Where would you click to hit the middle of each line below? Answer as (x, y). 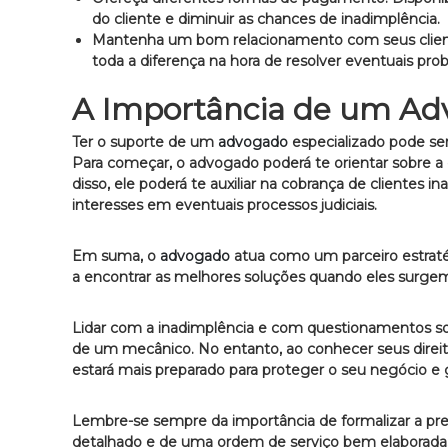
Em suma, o (116, 255)
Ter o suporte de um (145, 141)
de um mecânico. (133, 348)
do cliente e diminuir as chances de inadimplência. (266, 18)
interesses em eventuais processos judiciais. (224, 204)
